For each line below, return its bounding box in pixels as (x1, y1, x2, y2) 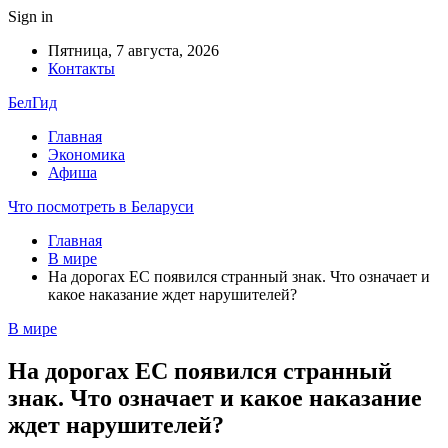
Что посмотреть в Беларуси (8, 198, 194, 215)
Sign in (8, 8, 53, 25)
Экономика (48, 146, 125, 163)
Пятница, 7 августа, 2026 (48, 42, 219, 59)
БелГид (8, 94, 57, 111)
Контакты (48, 60, 115, 77)
